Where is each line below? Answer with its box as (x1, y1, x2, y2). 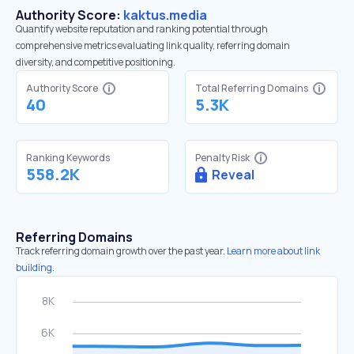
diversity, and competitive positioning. (16, 55, 175, 69)
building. (16, 261, 55, 274)
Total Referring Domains (195, 81, 308, 95)
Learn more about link (227, 244, 320, 258)
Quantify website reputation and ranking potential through (16, 22, 268, 36)
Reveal (212, 166, 254, 183)
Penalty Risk (195, 151, 250, 164)
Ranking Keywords (26, 151, 110, 164)
